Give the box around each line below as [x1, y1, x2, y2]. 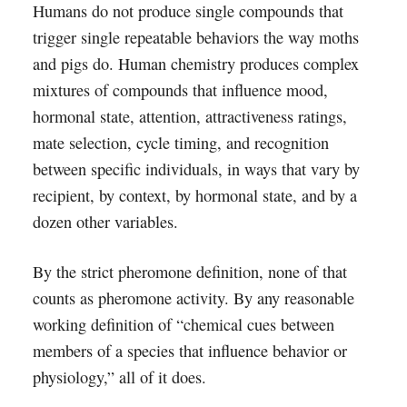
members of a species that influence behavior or [32, 340, 347, 362]
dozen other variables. [32, 211, 178, 233]
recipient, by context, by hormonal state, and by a [32, 184, 357, 206]
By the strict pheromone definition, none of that [32, 261, 347, 283]
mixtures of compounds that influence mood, [32, 79, 328, 101]
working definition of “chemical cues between [32, 313, 334, 335]
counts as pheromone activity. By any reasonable [32, 287, 354, 309]
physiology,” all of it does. [32, 366, 206, 388]
